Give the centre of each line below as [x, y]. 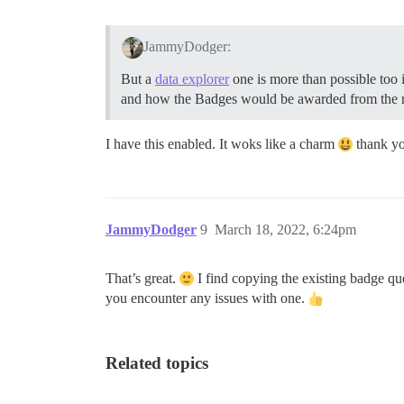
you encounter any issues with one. [207, 298]
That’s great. [142, 279]
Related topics [157, 363]
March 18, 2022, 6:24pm [285, 230]
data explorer [192, 79]
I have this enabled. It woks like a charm [222, 144]
